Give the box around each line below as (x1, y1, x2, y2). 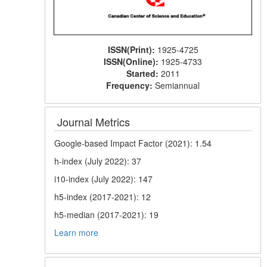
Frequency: (106, 79, 156, 91)
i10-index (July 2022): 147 (54, 172, 153, 185)
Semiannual (155, 79, 200, 91)
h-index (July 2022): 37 (54, 154, 142, 167)
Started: (126, 67, 161, 79)
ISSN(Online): (104, 55, 162, 67)
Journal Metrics (57, 113, 131, 129)
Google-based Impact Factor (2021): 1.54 (54, 136, 212, 149)
